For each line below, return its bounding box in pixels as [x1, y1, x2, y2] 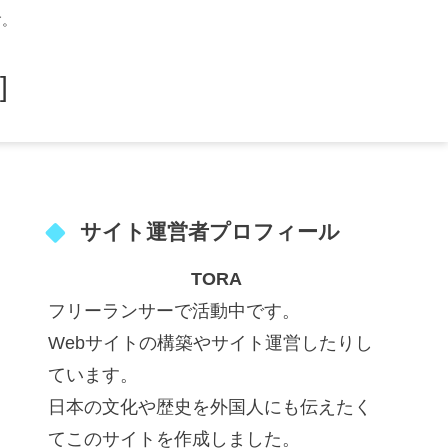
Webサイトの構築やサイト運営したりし [48, 332, 373, 353]
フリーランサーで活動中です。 [48, 300, 300, 321]
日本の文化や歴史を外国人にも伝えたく [48, 396, 372, 417]
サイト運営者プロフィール [79, 219, 340, 244]
